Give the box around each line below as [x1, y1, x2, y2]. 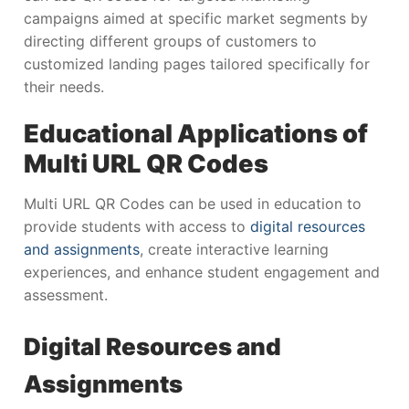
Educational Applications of [24, 119, 368, 150]
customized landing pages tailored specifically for [24, 54, 370, 73]
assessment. [24, 286, 108, 305]
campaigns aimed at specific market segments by [24, 8, 368, 27]
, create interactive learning [140, 240, 329, 259]
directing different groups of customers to [24, 31, 317, 50]
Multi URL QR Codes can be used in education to [24, 194, 362, 214]
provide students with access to [24, 217, 250, 236]
